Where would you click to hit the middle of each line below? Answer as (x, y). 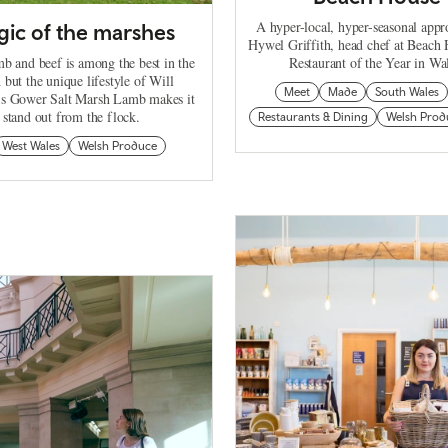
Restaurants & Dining (313, 116)
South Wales (407, 91)
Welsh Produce (118, 145)
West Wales (31, 145)
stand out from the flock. (71, 116)
